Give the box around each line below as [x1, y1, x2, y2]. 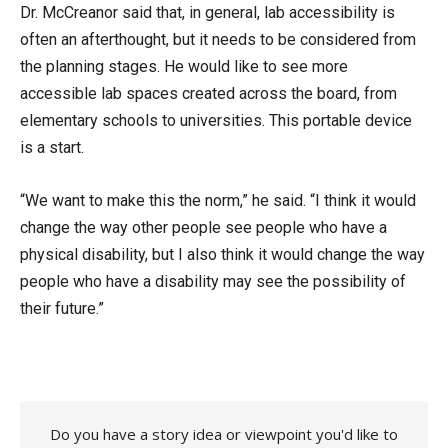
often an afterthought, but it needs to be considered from [20, 30, 416, 49]
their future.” [20, 299, 104, 318]
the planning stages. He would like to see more [20, 57, 348, 76]
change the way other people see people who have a [20, 218, 387, 237]
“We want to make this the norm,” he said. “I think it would [20, 191, 416, 210]
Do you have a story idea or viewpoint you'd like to [50, 424, 398, 444]
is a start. [20, 138, 88, 157]
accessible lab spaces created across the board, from [20, 84, 397, 103]
